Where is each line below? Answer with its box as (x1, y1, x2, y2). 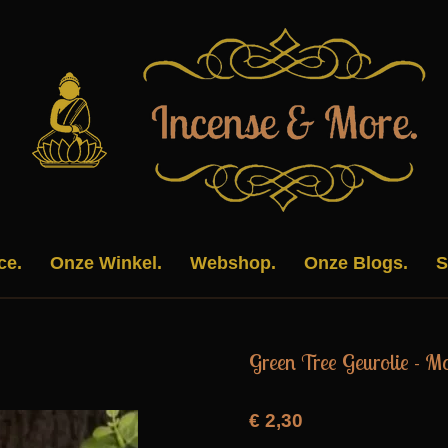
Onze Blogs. (303, 253, 408, 273)
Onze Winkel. (49, 253, 162, 273)
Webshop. (189, 253, 276, 273)
